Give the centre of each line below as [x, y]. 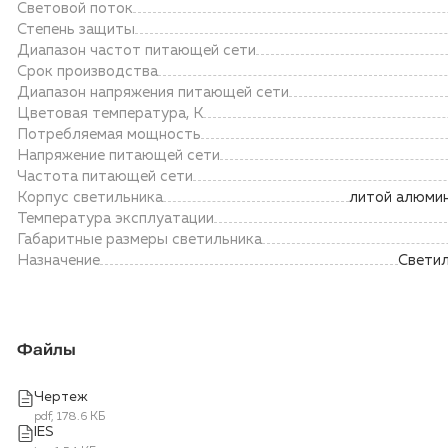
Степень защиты [76, 29]
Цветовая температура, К [110, 113]
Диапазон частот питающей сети [136, 50]
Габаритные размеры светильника [139, 239]
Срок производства [87, 71]
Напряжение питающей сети [118, 155]
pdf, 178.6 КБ [69, 417]
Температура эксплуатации [115, 218]
